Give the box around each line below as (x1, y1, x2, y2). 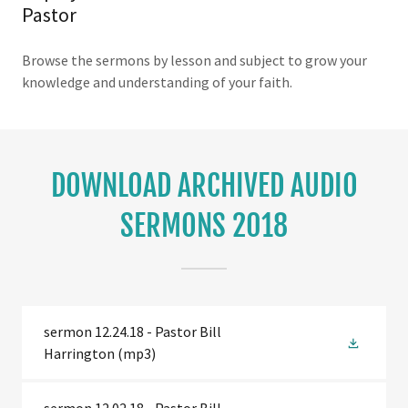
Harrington (44, 344, 115, 362)
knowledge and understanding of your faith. (22, 73, 292, 91)
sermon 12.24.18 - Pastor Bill (44, 322, 221, 341)
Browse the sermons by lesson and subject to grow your (22, 51, 367, 69)
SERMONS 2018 (120, 208, 288, 244)
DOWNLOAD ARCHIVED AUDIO (50, 168, 358, 204)
